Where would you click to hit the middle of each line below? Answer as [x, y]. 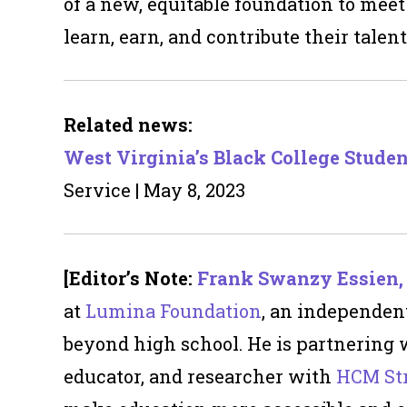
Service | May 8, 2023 [154, 190]
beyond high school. [153, 344]
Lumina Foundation [174, 311]
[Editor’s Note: [130, 278]
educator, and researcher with [200, 377]
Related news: [128, 125]
